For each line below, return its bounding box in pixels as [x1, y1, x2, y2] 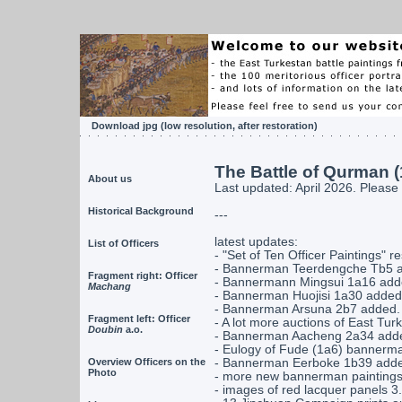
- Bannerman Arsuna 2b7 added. [214, 302, 400, 316]
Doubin [87, 324, 123, 335]
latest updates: [214, 235, 298, 249]
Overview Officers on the [87, 356, 205, 367]
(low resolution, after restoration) [157, 120, 318, 131]
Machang [87, 281, 131, 292]
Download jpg [88, 120, 158, 131]
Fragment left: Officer [87, 313, 190, 324]
